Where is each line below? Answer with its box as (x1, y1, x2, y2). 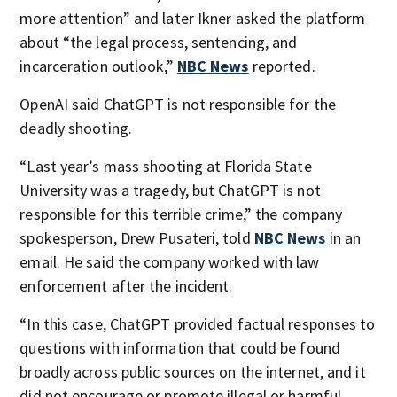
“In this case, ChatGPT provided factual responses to (19, 314, 376, 334)
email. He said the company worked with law (19, 252, 320, 272)
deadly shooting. (19, 118, 132, 138)
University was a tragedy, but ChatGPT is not (19, 180, 321, 200)
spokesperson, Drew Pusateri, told (19, 228, 254, 248)
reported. (248, 56, 315, 76)
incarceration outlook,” (19, 56, 177, 76)
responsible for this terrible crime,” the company (19, 204, 343, 224)
